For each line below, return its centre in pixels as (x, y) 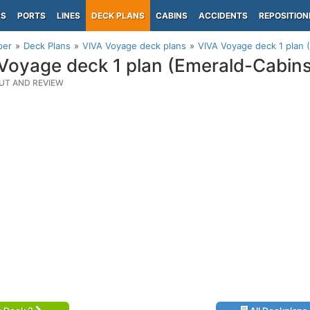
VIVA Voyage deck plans (134, 46)
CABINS (172, 16)
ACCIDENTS (223, 16)
